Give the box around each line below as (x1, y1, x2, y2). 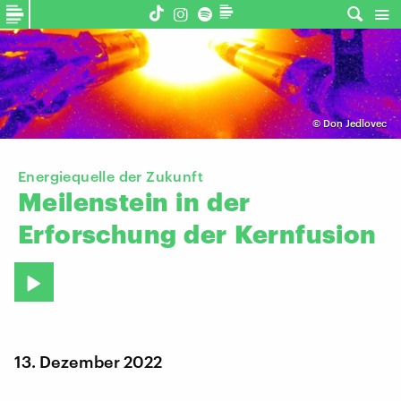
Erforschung (18, 219, 177, 249)
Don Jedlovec (322, 117, 387, 130)
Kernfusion (234, 219, 377, 249)
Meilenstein (18, 187, 169, 217)
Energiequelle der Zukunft (18, 167, 203, 185)
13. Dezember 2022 (14, 351, 162, 371)
